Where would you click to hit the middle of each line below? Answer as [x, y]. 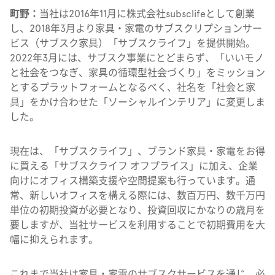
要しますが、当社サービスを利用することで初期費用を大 [137, 225]
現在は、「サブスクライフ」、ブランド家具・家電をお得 [137, 151]
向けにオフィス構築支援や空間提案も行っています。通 [133, 181]
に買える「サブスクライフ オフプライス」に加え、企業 [134, 166]
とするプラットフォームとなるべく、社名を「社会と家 [133, 87]
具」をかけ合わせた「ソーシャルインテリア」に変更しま [137, 102]
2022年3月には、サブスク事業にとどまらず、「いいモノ [137, 58]
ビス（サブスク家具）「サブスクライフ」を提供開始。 [133, 43]
